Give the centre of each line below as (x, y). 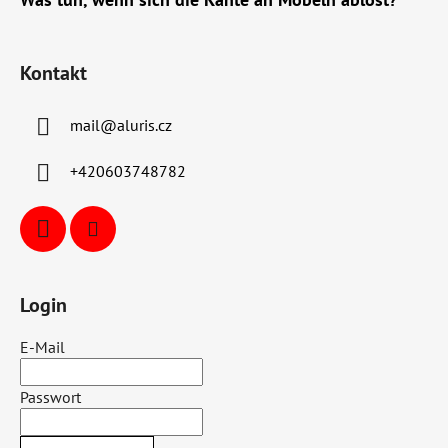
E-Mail (42, 347)
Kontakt (53, 73)
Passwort (50, 397)
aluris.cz (144, 125)
